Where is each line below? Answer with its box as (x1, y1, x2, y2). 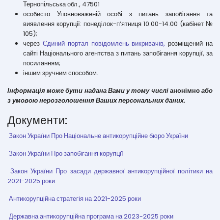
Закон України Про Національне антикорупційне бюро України (9, 131, 188, 140)
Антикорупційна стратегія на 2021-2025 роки (9, 194, 141, 203)
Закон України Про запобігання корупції (7, 149, 123, 158)
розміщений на (165, 39, 213, 48)
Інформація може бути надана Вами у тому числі (7, 86, 170, 95)
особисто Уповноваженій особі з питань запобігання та (23, 9, 213, 19)
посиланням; (23, 58, 60, 68)
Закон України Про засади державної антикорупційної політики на (10, 166, 213, 176)
